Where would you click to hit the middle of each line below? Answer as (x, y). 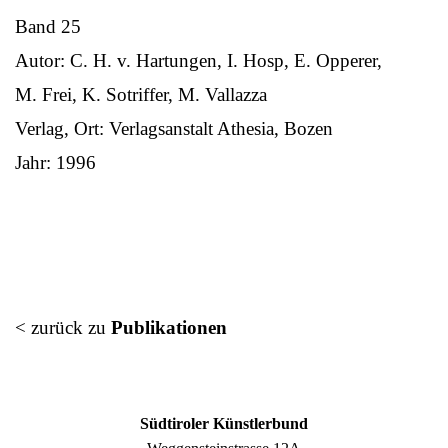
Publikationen (169, 327)
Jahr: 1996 (55, 162)
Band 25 (48, 26)
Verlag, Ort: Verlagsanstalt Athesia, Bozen (174, 128)
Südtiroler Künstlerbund (224, 423)
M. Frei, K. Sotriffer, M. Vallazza (141, 94)
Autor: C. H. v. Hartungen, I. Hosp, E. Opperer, (198, 60)
